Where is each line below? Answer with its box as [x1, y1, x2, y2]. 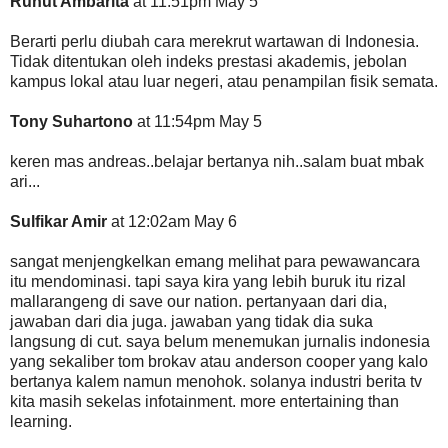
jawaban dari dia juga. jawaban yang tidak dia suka [10, 312, 373, 330]
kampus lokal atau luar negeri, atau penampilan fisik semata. [10, 72, 438, 90]
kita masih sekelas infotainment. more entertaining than [10, 392, 399, 410]
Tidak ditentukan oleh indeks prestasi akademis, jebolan [10, 52, 407, 70]
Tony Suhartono [10, 112, 137, 130]
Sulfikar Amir [10, 212, 111, 230]
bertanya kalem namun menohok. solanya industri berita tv [10, 372, 422, 390]
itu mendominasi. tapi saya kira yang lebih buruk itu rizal [10, 272, 406, 290]
